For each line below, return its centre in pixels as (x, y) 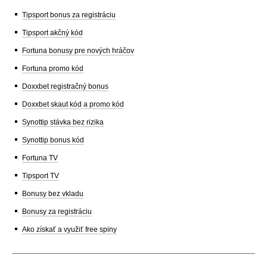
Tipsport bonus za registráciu (69, 15)
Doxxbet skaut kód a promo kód (73, 104)
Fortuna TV (40, 158)
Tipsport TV (41, 176)
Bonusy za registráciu (57, 211)
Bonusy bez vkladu (53, 193)
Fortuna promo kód (53, 68)
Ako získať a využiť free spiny (69, 229)
